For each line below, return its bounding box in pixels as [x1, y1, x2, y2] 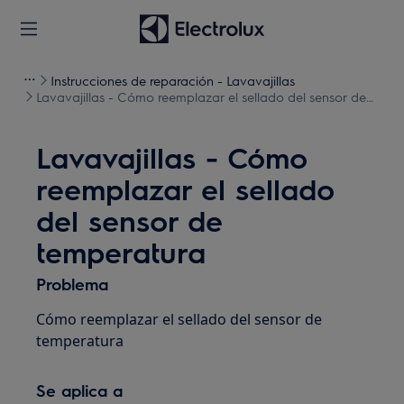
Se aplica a [36, 380, 124, 400]
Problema [36, 273, 109, 294]
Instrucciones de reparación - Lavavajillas [50, 72, 295, 88]
